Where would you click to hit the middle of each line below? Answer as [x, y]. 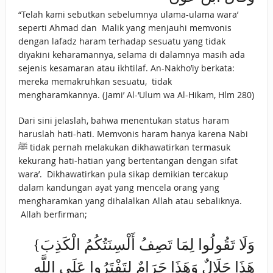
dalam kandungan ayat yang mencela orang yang [119, 188]
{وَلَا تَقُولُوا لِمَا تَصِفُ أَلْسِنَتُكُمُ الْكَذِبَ [37, 245]
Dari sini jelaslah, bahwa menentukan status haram [123, 121]
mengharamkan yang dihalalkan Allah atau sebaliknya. [130, 201]
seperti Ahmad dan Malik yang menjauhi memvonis [125, 28]
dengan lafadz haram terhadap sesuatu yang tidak [122, 41]
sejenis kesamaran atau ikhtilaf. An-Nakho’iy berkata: [126, 68]
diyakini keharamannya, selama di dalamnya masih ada [131, 55]
